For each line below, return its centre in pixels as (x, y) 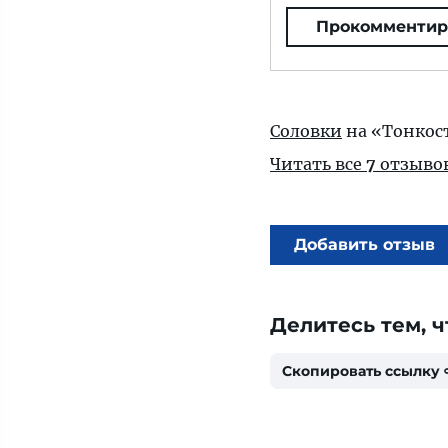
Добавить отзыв (364, 244)
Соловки (306, 131)
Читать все (318, 164)
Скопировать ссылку (361, 371)
